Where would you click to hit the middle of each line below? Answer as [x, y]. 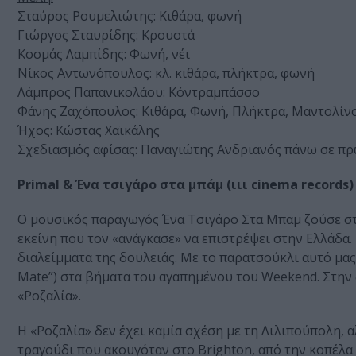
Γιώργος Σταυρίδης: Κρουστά [106, 35]
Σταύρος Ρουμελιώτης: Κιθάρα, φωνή [130, 16]
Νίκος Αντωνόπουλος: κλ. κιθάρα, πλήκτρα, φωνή [166, 74]
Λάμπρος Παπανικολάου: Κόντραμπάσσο [139, 93]
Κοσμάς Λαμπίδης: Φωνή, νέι [104, 54]
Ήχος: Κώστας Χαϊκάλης [89, 131]
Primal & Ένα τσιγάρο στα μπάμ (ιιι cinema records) [186, 185]
